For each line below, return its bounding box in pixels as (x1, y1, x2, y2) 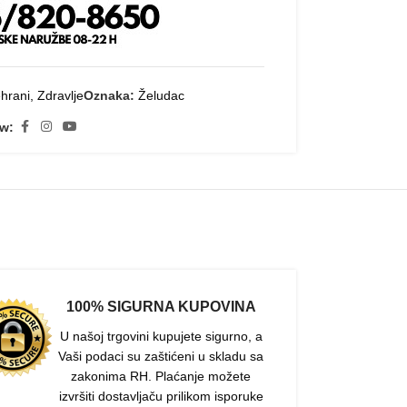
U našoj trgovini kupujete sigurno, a (59, 329, 263, 344)
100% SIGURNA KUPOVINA (65, 299, 256, 315)
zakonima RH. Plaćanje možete (71, 369, 252, 384)
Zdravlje (36, 88, 84, 104)
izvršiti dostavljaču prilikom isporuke (58, 389, 263, 404)
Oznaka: (83, 88, 134, 104)
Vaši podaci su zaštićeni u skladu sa (58, 349, 264, 364)
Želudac (137, 88, 184, 104)
